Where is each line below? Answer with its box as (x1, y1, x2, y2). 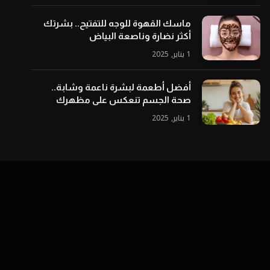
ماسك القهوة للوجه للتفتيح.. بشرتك (43, 17, 191, 28)
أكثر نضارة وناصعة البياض (89, 30, 191, 41)
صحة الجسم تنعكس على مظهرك (56, 95, 191, 105)
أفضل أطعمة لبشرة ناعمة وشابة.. (51, 82, 191, 93)
